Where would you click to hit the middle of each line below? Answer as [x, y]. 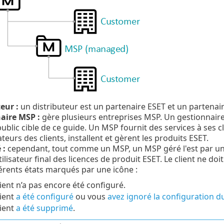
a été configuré [44, 197]
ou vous [90, 197]
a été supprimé [44, 208]
